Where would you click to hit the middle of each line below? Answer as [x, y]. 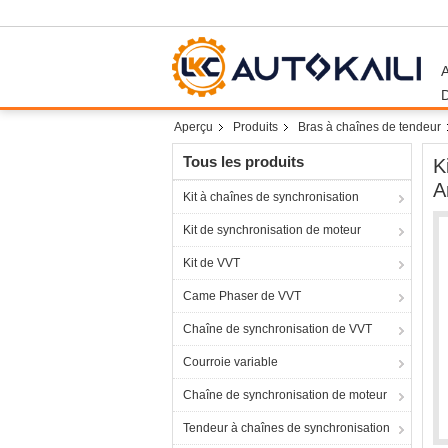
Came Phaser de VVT [242, 296]
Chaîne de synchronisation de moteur [285, 395]
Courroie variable [230, 362]
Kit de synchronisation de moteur [272, 230]
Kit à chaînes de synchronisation [271, 197]
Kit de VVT [211, 263]
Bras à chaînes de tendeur [369, 127]
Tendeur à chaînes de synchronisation [286, 428]
